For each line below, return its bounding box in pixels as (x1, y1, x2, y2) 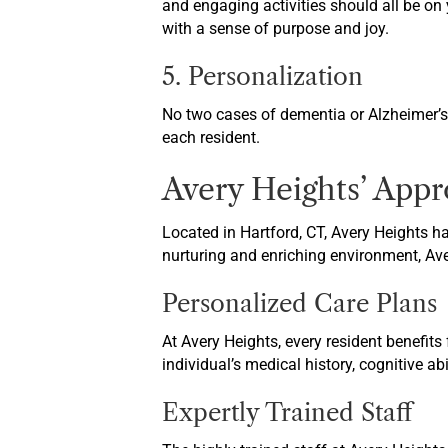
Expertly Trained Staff (162, 398, 412, 427)
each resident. (162, 128, 260, 147)
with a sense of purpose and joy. (162, 19, 389, 38)
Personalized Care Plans (162, 289, 437, 318)
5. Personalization (162, 62, 363, 91)
